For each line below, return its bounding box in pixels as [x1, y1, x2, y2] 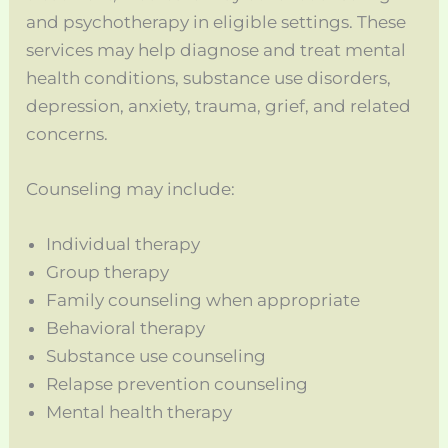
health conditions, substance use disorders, [26, 67, 392, 88]
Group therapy [46, 261, 170, 282]
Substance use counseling [46, 345, 267, 366]
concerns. [26, 123, 109, 144]
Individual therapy [46, 233, 201, 254]
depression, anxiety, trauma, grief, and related [26, 95, 412, 116]
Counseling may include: [26, 178, 236, 199]
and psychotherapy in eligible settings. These [26, 11, 407, 32]
